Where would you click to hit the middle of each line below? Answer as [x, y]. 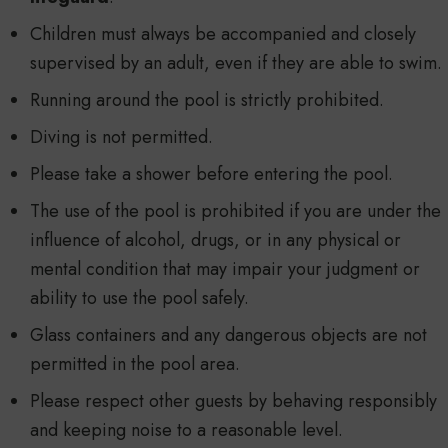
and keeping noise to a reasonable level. [186, 430]
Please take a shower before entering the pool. [211, 174]
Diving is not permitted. [121, 137]
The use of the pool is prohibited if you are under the [235, 211]
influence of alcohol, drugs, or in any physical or [215, 240]
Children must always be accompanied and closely [223, 34]
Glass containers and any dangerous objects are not [228, 335]
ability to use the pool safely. [139, 298]
